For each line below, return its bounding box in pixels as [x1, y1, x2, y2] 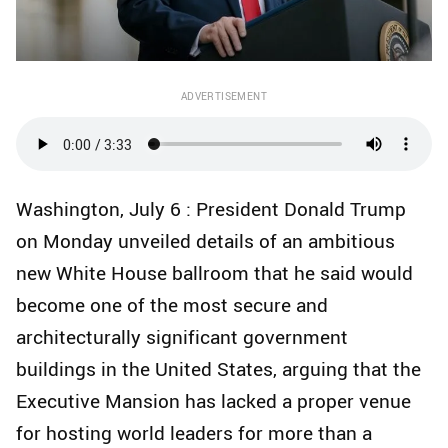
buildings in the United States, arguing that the [16, 356, 421, 383]
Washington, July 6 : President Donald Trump [16, 196, 406, 223]
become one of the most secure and [16, 292, 328, 319]
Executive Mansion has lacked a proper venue [16, 388, 411, 415]
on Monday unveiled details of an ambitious [16, 228, 395, 255]
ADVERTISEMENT [180, 89, 268, 104]
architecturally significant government [16, 324, 348, 351]
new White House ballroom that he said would [16, 260, 413, 287]
